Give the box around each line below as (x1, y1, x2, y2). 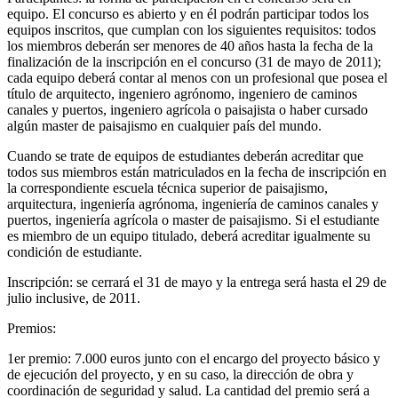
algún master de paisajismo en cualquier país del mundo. (7, 117, 322, 133)
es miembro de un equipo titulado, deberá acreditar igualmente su (7, 227, 370, 243)
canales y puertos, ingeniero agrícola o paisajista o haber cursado (7, 101, 368, 117)
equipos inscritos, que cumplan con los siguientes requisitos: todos (7, 21, 376, 37)
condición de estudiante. (7, 243, 142, 259)
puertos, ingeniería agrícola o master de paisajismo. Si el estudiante (7, 211, 379, 227)
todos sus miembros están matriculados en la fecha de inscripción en (7, 163, 386, 179)
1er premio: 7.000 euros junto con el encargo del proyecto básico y (7, 350, 380, 366)
